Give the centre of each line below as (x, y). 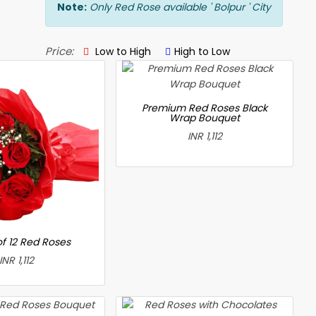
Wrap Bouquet (205, 117)
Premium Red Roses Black (205, 108)
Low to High (122, 51)
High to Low (202, 51)
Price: (59, 51)
